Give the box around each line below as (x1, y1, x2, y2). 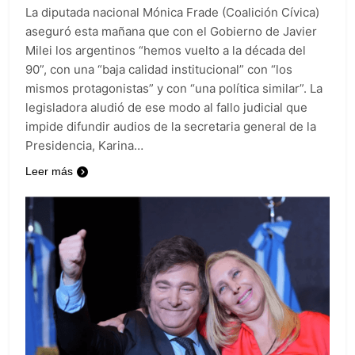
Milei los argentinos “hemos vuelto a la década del (25, 43, 306, 59)
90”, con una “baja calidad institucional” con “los (25, 62, 292, 78)
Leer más (25, 165, 73, 178)
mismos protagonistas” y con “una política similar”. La (25, 81, 323, 97)
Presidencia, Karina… (25, 138, 143, 154)
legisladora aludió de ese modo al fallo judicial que (25, 100, 307, 116)
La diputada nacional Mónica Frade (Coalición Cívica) (25, 5, 319, 21)
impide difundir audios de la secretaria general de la (25, 119, 316, 135)
